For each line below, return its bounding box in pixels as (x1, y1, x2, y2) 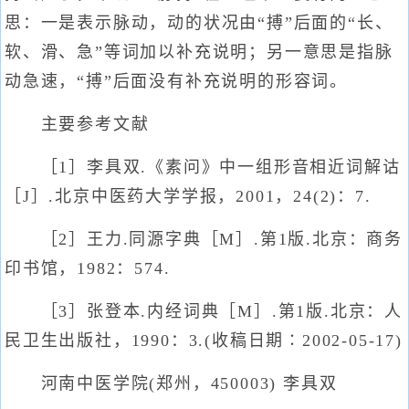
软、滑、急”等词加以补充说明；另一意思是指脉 (5, 43, 393, 61)
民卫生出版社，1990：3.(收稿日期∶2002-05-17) (5, 331, 403, 350)
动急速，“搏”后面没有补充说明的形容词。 (5, 72, 348, 90)
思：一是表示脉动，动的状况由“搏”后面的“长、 (5, 14, 393, 32)
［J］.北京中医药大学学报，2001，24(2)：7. (5, 187, 372, 205)
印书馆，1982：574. (5, 259, 171, 278)
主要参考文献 (5, 115, 150, 133)
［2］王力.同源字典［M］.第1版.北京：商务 (5, 230, 403, 248)
